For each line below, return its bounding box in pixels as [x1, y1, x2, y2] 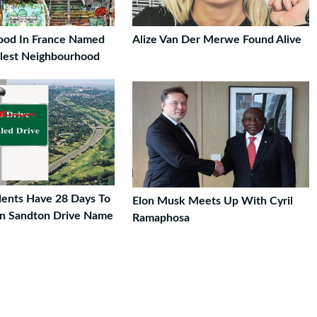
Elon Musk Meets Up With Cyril [132, 195, 293, 207]
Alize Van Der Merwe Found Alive [132, 34, 301, 45]
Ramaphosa [132, 212, 190, 224]
